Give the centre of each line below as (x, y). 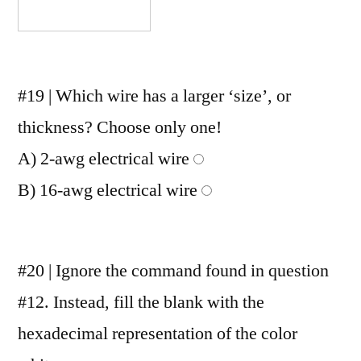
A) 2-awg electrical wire (106, 158)
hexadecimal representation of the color (158, 333)
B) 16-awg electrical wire (110, 190)
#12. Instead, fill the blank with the (141, 302)
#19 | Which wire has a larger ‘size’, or (154, 95)
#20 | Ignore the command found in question (173, 270)
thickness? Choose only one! (120, 127)
